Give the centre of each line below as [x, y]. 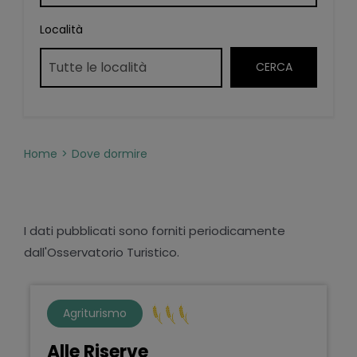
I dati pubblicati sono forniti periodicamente [154, 230]
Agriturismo [94, 313]
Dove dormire [109, 153]
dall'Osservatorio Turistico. [101, 252]
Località [61, 29]
